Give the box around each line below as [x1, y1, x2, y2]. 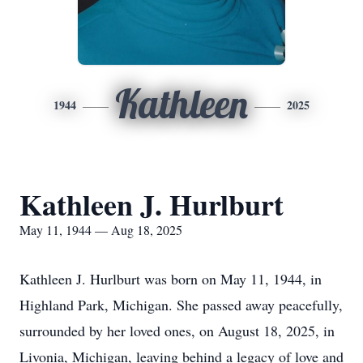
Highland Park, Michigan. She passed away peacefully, [19, 295, 343, 314]
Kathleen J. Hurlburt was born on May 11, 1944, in [19, 269, 322, 288]
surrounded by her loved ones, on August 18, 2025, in [19, 321, 335, 340]
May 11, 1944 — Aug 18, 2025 [19, 221, 182, 238]
